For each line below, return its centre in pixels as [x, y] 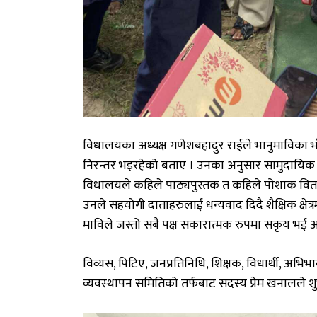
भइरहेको [140, 165]
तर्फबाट [198, 283]
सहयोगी [127, 205]
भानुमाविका [281, 145]
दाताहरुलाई [175, 205]
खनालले [286, 283]
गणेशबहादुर [197, 145]
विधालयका [109, 145]
